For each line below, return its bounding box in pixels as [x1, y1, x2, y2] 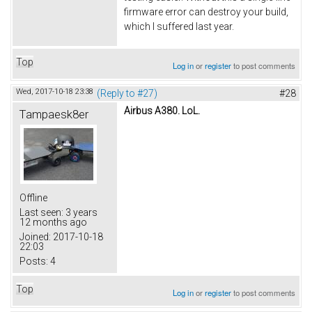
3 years [63, 207, 97, 219]
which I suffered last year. [124, 21, 234, 33]
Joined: [19, 231, 51, 243]
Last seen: [19, 207, 63, 219]
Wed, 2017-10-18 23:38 [16, 87, 93, 97]
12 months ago [19, 217, 87, 228]
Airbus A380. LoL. [124, 105, 200, 117]
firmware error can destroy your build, [124, 6, 288, 18]
